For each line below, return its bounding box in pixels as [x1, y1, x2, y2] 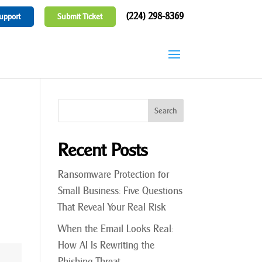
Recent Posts [57, 139, 148, 161]
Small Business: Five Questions [57, 185, 182, 197]
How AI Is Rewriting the [57, 239, 154, 251]
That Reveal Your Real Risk [57, 201, 166, 213]
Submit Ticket [57, 11, 103, 22]
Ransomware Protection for [57, 168, 169, 181]
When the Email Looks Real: [57, 222, 173, 235]
